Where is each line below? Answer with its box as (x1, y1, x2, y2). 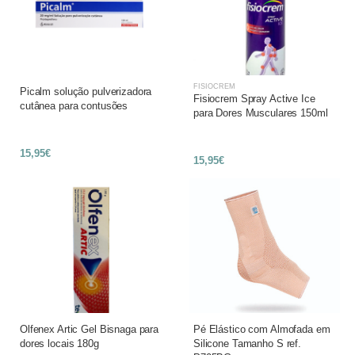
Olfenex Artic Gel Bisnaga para (20, 323, 159, 335)
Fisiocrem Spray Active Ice (193, 93, 315, 105)
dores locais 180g (20, 338, 99, 349)
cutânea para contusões (20, 100, 128, 112)
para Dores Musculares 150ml (193, 107, 328, 119)
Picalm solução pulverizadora (20, 86, 152, 97)
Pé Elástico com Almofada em (193, 323, 330, 335)
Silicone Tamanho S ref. (193, 338, 302, 349)
